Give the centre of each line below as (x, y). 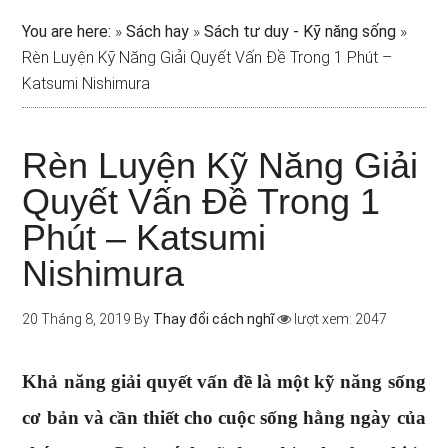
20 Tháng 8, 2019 (77, 319)
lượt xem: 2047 (339, 319)
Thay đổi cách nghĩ (214, 319)
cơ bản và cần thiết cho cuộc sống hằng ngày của (224, 417)
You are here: (67, 31)
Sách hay (158, 31)
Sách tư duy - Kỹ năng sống (300, 31)
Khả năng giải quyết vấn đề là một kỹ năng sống (224, 381)
